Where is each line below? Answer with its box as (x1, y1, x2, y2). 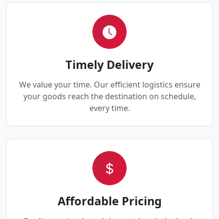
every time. (89, 103, 130, 114)
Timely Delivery (66, 57, 153, 73)
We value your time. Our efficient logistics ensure (19, 79, 200, 90)
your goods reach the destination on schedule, (23, 91, 196, 102)
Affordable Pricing (57, 193, 162, 209)
